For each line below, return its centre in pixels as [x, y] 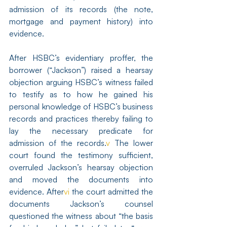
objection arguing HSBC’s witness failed [81, 82]
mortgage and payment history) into [81, 21]
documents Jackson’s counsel [81, 204]
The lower [131, 143]
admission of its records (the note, [81, 9]
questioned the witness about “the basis [81, 216]
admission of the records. [58, 143]
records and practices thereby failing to [81, 119]
